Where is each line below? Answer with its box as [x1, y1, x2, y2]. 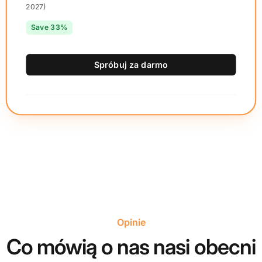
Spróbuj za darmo [94, 59, 168, 70]
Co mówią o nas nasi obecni [6, 233, 256, 260]
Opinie [116, 216, 146, 228]
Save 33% [30, 23, 68, 32]
